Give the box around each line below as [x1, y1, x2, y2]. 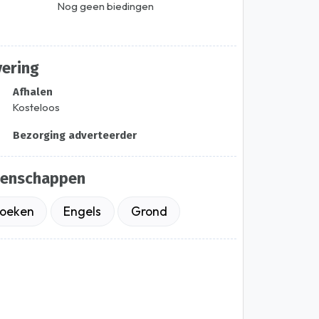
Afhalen [12, 85, 53, 98]
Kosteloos [12, 100, 60, 114]
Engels [63, 203, 102, 220]
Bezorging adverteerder [12, 129, 137, 142]
